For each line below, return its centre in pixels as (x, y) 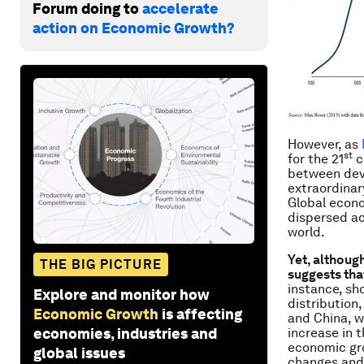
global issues (79, 353)
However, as (325, 144)
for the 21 (316, 159)
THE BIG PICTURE (101, 264)
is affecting (202, 314)
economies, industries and (125, 333)
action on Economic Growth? (134, 28)
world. (306, 232)
